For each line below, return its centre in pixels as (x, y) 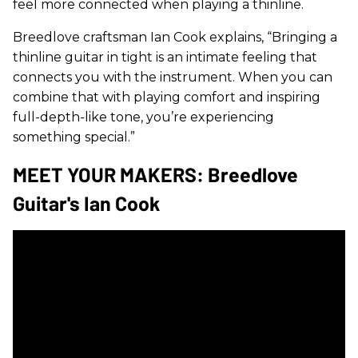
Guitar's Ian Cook (86, 203)
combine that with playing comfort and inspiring (167, 97)
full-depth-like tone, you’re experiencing (143, 117)
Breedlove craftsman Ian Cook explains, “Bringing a (175, 37)
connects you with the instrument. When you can (173, 77)
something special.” (74, 137)
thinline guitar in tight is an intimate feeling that (165, 57)
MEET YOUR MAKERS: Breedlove (155, 174)
